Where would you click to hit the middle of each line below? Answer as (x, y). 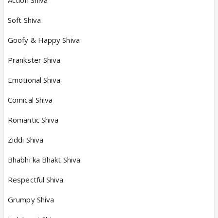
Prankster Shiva (34, 60)
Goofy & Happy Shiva (44, 40)
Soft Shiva (24, 20)
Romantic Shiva (33, 119)
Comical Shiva (30, 100)
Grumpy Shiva (31, 199)
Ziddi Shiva (26, 139)
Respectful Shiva (36, 179)
